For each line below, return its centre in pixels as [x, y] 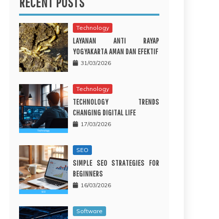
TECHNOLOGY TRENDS [116, 101]
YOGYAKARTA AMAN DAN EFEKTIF [116, 51]
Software [89, 211]
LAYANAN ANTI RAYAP [116, 40]
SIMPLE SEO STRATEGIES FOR [116, 163]
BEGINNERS [88, 173]
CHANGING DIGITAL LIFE [104, 112]
